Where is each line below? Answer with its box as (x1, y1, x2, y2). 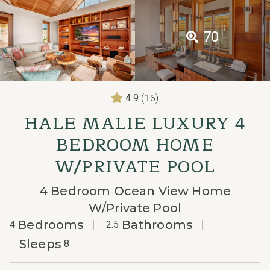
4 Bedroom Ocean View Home (39, 183, 231, 198)
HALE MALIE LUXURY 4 (24, 109, 246, 137)
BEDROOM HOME (56, 131, 214, 159)
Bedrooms (17, 217, 84, 232)
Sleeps (19, 236, 61, 251)
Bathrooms (121, 217, 193, 232)
